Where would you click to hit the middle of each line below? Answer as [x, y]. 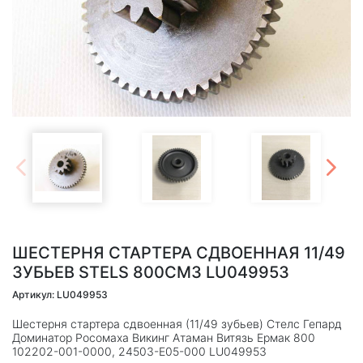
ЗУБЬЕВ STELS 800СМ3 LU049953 [151, 272]
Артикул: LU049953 [60, 294]
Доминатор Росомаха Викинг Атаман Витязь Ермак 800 [164, 337]
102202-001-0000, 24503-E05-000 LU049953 [139, 351]
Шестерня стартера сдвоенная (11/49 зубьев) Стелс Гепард [177, 323]
